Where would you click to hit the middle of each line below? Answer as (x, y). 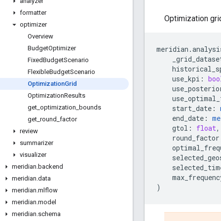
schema (49, 214)
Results (75, 95)
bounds (90, 107)
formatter (33, 13)
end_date (188, 118)
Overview (40, 36)
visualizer (33, 155)
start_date (192, 108)
